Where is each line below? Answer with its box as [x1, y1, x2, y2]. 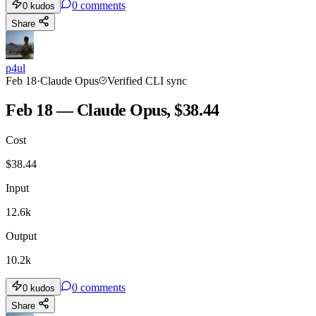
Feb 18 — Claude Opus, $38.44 [6, 101, 219, 120]
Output [6, 230, 37, 243]
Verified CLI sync [107, 74, 187, 87]
